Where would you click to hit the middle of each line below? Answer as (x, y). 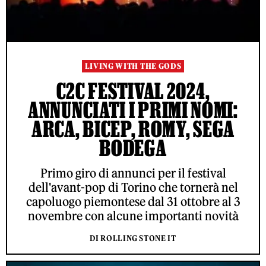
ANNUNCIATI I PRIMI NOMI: (133, 110)
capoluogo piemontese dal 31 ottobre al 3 (133, 202)
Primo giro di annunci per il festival (133, 173)
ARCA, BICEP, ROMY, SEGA (133, 129)
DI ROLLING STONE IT (133, 239)
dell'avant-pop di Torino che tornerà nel (133, 188)
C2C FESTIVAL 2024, (133, 91)
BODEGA (133, 148)
